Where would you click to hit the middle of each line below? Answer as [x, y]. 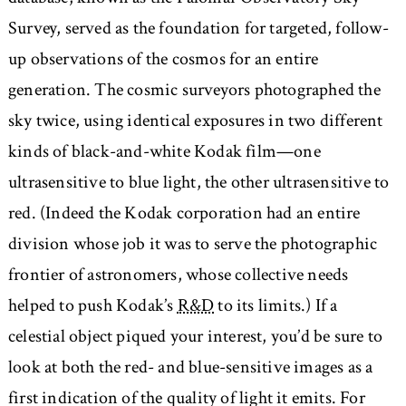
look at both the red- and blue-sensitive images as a [190, 367]
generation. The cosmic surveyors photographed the [194, 90]
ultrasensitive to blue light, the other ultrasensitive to [198, 183]
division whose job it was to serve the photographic [193, 244]
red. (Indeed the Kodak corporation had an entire [184, 213]
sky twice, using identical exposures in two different [195, 121]
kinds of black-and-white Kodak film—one [164, 152]
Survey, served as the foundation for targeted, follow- [198, 29]
